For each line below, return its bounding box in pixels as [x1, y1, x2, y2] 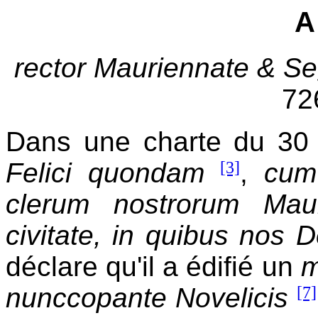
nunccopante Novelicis [6, 282, 288, 313]
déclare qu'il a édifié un [6, 251, 301, 282]
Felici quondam [6, 157, 204, 188]
